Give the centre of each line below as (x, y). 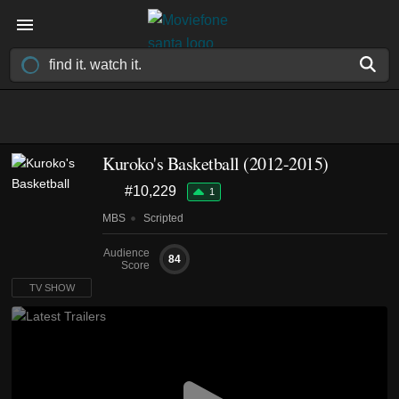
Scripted (162, 218)
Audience (126, 253)
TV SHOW (52, 288)
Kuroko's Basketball (171, 163)
